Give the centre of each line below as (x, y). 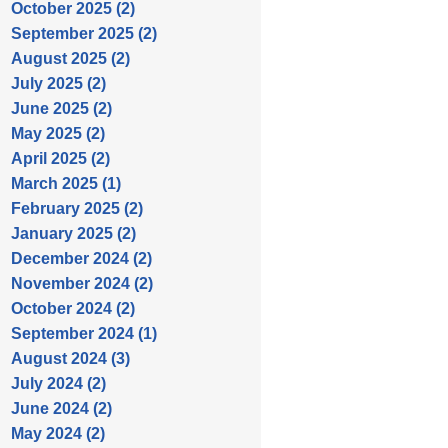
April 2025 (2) (60, 158)
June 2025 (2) (61, 108)
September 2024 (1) (84, 333)
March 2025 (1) (66, 183)
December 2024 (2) (81, 258)
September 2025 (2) (84, 33)
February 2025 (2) (77, 208)
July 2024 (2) (58, 383)
